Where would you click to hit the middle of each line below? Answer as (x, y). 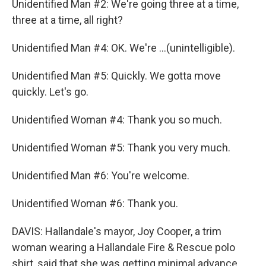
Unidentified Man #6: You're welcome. (101, 175)
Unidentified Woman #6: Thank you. (95, 203)
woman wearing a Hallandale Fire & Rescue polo (123, 247)
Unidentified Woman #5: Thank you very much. (121, 148)
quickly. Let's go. (50, 92)
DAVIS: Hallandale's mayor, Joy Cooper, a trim (117, 231)
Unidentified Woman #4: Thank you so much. (117, 120)
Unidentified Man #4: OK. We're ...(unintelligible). (123, 48)
